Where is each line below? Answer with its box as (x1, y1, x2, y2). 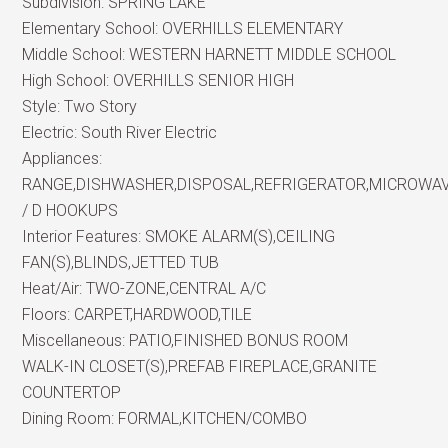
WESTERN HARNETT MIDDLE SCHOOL (129, 45, 397, 64)
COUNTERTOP (22, 383, 122, 402)
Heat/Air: (22, 279, 87, 298)
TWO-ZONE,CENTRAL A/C (86, 279, 267, 298)
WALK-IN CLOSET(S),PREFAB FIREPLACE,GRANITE (22, 357, 378, 376)
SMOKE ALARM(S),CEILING (145, 227, 336, 246)
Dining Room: (22, 409, 119, 428)
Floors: (22, 305, 75, 324)
